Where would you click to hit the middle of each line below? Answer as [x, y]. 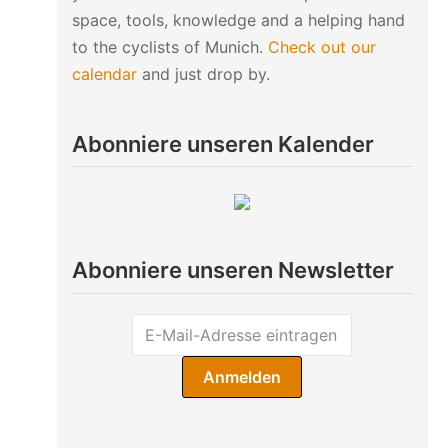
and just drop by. [203, 73]
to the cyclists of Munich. [169, 46]
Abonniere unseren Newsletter [232, 270]
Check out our [321, 46]
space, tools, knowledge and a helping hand [238, 19]
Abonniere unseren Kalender [222, 143]
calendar [104, 73]
